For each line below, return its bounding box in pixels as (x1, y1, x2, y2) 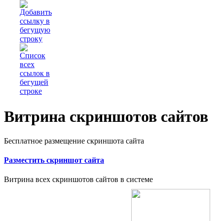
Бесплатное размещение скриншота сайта (4, 136, 144, 145)
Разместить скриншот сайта (4, 156, 104, 165)
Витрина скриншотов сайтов (4, 108, 208, 126)
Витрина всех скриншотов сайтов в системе (4, 175, 153, 184)
